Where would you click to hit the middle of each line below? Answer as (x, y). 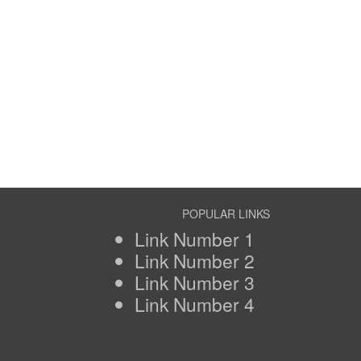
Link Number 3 (195, 282)
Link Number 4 (195, 304)
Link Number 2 (195, 260)
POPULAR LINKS (226, 214)
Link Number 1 (195, 239)
